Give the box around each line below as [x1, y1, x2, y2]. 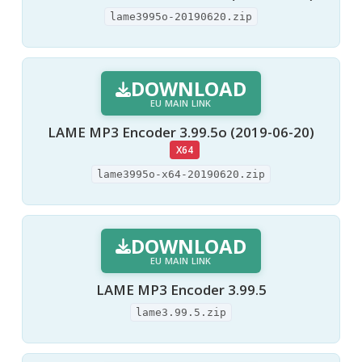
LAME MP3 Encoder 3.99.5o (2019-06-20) [48, 123, 314, 142]
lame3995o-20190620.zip [110, 11, 252, 23]
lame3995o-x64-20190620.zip [97, 167, 265, 180]
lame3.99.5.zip [136, 305, 226, 318]
